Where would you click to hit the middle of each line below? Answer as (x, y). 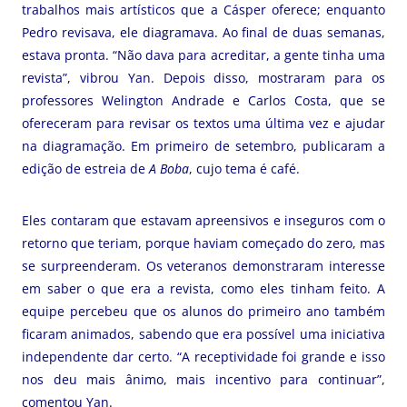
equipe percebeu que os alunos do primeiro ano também (203, 311)
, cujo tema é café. (244, 169)
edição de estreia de (85, 169)
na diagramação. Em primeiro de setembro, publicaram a (203, 146)
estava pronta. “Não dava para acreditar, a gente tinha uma (203, 55)
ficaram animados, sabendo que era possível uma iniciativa (203, 334)
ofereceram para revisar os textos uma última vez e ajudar (203, 123)
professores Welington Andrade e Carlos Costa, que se (203, 100)
